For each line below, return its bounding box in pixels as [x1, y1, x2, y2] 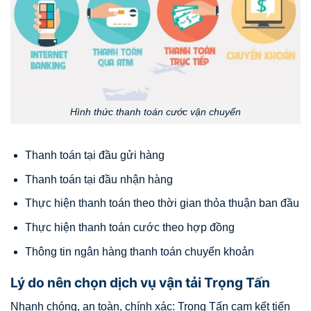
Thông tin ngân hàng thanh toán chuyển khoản [24, 245, 254, 258]
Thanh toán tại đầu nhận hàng [24, 173, 173, 185]
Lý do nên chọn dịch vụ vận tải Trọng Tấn [10, 274, 270, 292]
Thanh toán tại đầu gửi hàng [24, 149, 165, 162]
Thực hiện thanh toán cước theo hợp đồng [24, 221, 235, 233]
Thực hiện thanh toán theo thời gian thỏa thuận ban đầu [24, 197, 299, 210]
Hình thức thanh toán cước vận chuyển [70, 106, 241, 118]
